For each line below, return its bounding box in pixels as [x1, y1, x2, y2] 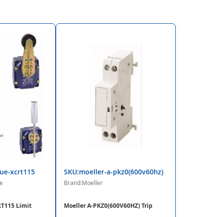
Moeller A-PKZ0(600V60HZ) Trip [64, 201, 153, 210]
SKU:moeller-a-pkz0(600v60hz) [64, 167, 164, 177]
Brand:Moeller [64, 179, 103, 187]
